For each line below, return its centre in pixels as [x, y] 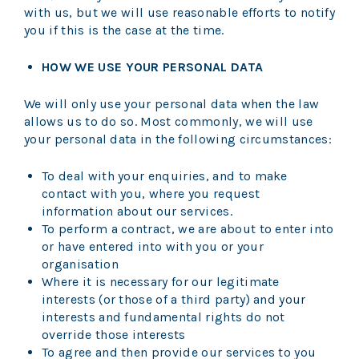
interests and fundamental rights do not [163, 317]
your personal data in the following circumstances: [178, 139]
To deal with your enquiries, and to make [165, 176]
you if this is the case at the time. [124, 30]
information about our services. [137, 212]
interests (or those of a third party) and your [174, 300]
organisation [80, 264]
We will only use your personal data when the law [172, 104]
